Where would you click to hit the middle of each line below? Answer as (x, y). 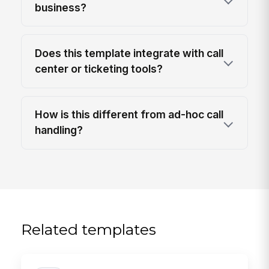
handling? (59, 130)
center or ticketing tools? (99, 68)
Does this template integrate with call (129, 53)
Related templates (89, 229)
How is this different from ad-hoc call (129, 115)
